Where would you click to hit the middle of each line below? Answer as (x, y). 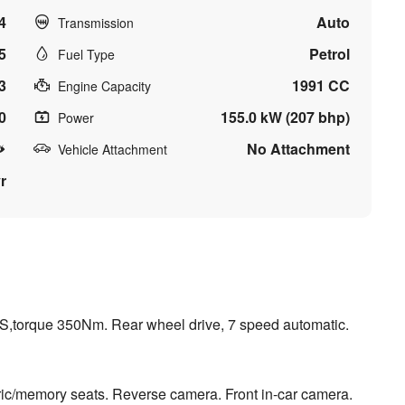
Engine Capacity (104, 86)
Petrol (330, 54)
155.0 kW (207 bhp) (286, 117)
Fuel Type (86, 54)
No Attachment (299, 149)
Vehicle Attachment (112, 149)
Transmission (95, 23)
